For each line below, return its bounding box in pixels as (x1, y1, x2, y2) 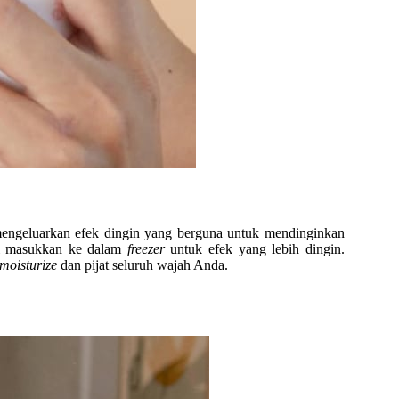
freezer (126, 240, 165, 256)
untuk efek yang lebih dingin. (164, 240, 345, 256)
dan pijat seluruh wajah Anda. (61, 256, 228, 273)
